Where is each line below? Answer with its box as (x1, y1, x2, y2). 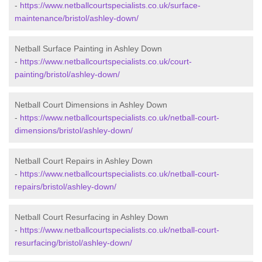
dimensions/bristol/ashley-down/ (15, 126, 133, 136)
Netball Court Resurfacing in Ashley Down (15, 212, 168, 222)
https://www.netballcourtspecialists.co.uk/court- (20, 57, 192, 67)
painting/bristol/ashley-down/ (15, 70, 120, 80)
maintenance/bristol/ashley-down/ (15, 13, 139, 23)
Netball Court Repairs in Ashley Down (15, 156, 153, 166)
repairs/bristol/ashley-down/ (15, 182, 116, 192)
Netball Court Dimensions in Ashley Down (15, 100, 167, 110)
